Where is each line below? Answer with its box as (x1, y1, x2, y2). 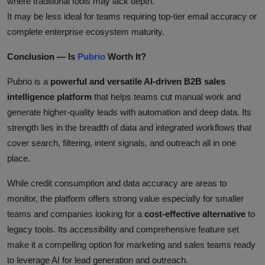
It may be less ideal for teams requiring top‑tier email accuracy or (7, 11, 257, 21)
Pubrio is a (7, 76, 50, 86)
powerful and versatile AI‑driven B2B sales (50, 76, 225, 86)
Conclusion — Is (7, 51, 77, 62)
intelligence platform (7, 91, 92, 102)
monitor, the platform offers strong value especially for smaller (7, 193, 244, 203)
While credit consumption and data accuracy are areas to (7, 177, 227, 188)
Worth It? (105, 51, 146, 62)
